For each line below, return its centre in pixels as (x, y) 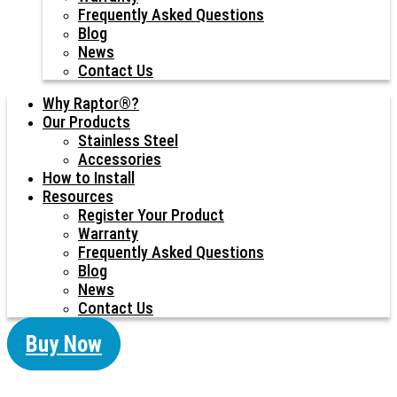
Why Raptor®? (91, 103)
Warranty (108, 234)
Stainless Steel (128, 140)
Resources (78, 196)
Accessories (120, 159)
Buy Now (64, 344)
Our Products (86, 122)
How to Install (89, 178)
